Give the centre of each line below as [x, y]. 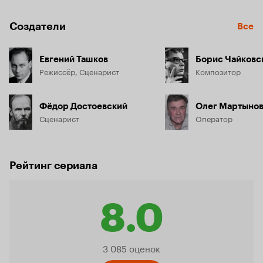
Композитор [218, 71]
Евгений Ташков [74, 59]
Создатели [38, 26]
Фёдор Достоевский [83, 106]
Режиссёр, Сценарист [79, 71]
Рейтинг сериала [53, 166]
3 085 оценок [131, 248]
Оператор [214, 118]
